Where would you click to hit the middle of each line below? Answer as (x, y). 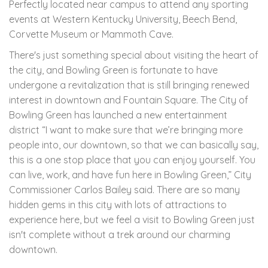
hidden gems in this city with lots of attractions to (118, 204)
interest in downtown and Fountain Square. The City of (129, 100)
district (25, 130)
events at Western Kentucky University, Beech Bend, (123, 19)
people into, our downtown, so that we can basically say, (134, 144)
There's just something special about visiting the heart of (134, 55)
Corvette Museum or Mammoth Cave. (91, 34)
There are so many (197, 189)
